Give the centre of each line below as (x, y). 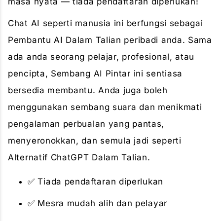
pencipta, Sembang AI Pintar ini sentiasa (95, 74)
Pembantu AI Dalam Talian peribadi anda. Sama (110, 40)
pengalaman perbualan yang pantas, (86, 124)
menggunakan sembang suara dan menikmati (105, 107)
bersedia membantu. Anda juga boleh (88, 90)
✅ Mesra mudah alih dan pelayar (97, 203)
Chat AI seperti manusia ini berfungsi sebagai (106, 23)
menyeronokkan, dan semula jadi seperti (95, 141)
